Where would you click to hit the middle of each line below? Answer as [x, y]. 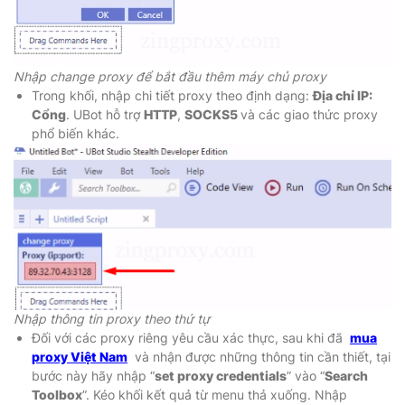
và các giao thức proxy [309, 115]
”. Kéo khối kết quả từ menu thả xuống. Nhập [215, 395]
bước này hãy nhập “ [93, 376]
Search [346, 376]
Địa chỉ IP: [343, 96]
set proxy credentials [221, 376]
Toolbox [57, 395]
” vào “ [306, 376]
